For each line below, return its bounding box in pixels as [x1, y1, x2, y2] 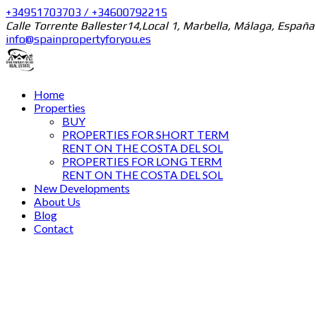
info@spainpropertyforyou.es [6, 32, 151, 46]
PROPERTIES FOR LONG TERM [62, 154, 222, 168]
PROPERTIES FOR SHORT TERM [62, 128, 229, 141]
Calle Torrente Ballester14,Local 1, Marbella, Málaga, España [6, 19, 315, 32]
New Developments [34, 181, 130, 195]
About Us [34, 195, 80, 208]
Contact [34, 221, 73, 235]
